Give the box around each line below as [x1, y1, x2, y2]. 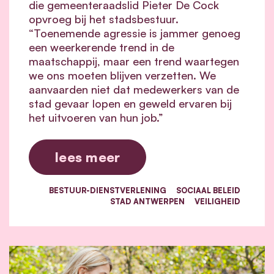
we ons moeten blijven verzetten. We [29, 68, 216, 82]
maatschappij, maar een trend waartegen [29, 54, 239, 68]
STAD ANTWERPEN [110, 196, 185, 206]
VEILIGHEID [194, 196, 240, 206]
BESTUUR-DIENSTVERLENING [49, 185, 166, 195]
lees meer [55, 148, 120, 165]
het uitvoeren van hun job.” [29, 110, 163, 124]
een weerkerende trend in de [29, 40, 174, 54]
